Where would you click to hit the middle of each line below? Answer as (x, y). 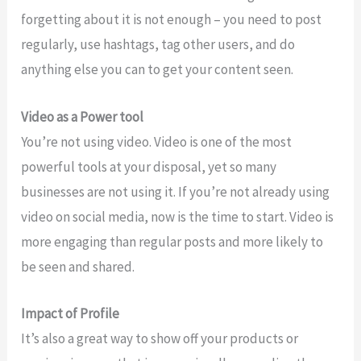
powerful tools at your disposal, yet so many (149, 166)
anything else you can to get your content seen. (158, 70)
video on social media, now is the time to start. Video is (178, 216)
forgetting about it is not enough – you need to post (172, 20)
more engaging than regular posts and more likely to (172, 241)
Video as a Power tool (83, 116)
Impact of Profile (71, 313)
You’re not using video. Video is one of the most (157, 141)
